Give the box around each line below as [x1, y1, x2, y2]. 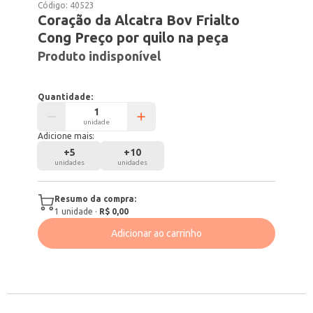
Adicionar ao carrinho [111, 228, 202, 239]
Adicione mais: [38, 131, 95, 140]
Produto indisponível [38, 49, 161, 63]
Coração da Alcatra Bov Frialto [38, 12, 240, 28]
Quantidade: [38, 92, 94, 101]
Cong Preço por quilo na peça [38, 29, 229, 45]
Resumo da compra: [54, 194, 137, 203]
